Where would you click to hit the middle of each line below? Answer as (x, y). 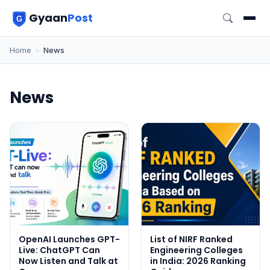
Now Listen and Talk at (68, 261)
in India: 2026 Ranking (198, 261)
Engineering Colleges (196, 250)
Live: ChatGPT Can (59, 250)
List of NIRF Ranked (191, 239)
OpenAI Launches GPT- (69, 239)
